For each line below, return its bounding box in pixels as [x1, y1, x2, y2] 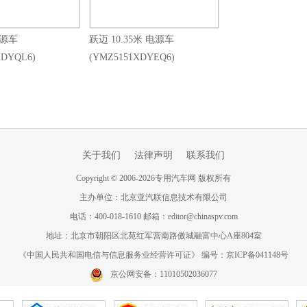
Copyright [76, 173, 111, 183]
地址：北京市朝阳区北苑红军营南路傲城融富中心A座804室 [45, 231, 262, 241]
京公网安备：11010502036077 [110, 269, 217, 279]
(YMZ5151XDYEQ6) [89, 52, 175, 62]
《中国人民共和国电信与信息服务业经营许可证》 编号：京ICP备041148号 [19, 250, 288, 260]
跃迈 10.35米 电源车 [89, 34, 174, 45]
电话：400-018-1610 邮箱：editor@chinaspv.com [69, 212, 238, 221]
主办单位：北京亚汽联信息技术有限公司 [79, 193, 228, 202]
